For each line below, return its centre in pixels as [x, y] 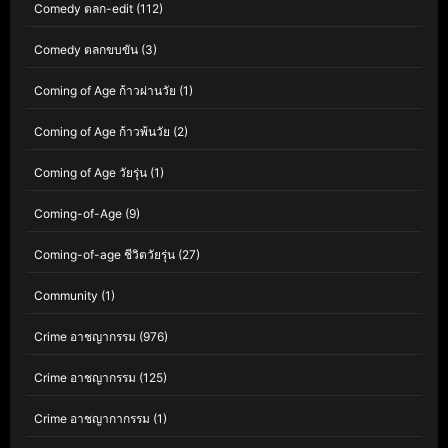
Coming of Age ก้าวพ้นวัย [102, 131]
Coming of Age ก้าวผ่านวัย [105, 90]
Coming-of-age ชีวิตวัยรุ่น [104, 254]
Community [66, 295]
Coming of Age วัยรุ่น [90, 172]
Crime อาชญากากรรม [92, 418]
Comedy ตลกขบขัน [86, 49]
